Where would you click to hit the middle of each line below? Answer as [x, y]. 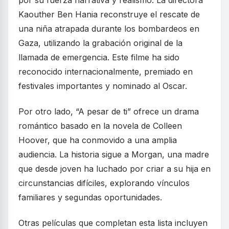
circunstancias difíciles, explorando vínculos [104, 183]
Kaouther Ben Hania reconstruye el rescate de [109, 15]
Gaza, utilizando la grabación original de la [100, 43]
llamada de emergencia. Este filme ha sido [99, 58]
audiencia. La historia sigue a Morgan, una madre [114, 155]
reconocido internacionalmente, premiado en [106, 72]
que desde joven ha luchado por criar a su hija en [114, 169]
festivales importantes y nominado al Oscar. [103, 86]
